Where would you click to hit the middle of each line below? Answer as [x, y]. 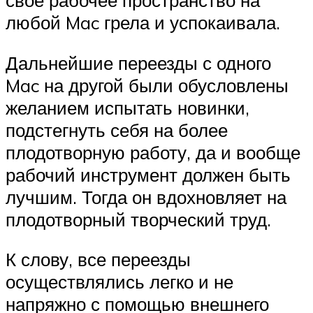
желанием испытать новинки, [128, 107]
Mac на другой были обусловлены [147, 85]
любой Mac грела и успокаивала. [143, 23]
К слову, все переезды [98, 260]
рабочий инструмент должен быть [148, 174]
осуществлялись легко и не [119, 282]
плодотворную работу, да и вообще [153, 152]
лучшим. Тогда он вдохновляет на [146, 197]
